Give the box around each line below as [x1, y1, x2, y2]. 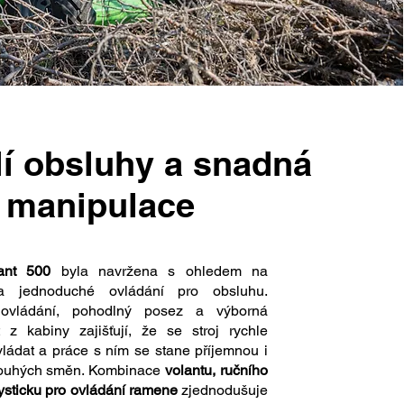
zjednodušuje [177, 381, 268, 399]
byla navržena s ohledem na [50, 262, 268, 280]
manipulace [6, 184, 196, 225]
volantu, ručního [165, 362, 268, 379]
